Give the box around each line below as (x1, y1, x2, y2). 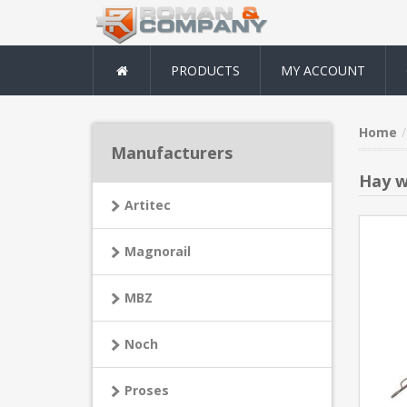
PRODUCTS (171, 62, 240, 79)
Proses (124, 382, 169, 399)
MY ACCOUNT (281, 62, 365, 79)
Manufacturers (111, 142, 233, 164)
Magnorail (124, 243, 191, 260)
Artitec (124, 196, 171, 213)
